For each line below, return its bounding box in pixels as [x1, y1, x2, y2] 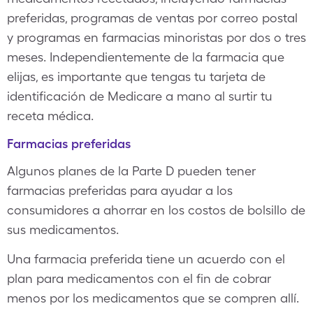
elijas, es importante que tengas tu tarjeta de [7, 69, 265, 84]
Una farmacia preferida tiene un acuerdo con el [7, 252, 285, 266]
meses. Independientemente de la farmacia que [7, 50, 284, 64]
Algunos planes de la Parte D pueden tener [7, 163, 256, 178]
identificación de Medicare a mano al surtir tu [7, 89, 272, 103]
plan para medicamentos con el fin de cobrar [7, 271, 271, 286]
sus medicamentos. [7, 222, 119, 237]
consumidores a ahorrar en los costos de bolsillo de [7, 203, 305, 217]
